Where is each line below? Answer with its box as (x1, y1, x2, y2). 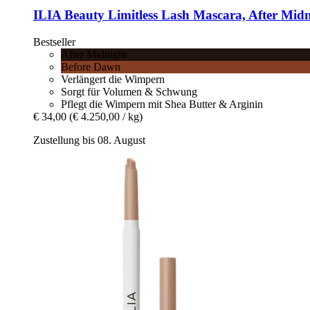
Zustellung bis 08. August (33, 134, 145, 146)
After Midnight (61, 48, 127, 60)
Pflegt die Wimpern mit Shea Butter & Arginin (61, 98, 263, 110)
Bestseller (33, 35, 75, 48)
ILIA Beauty (33, 8, 104, 23)
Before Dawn (61, 60, 120, 73)
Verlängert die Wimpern (61, 73, 165, 85)
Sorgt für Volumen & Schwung (61, 85, 197, 98)
